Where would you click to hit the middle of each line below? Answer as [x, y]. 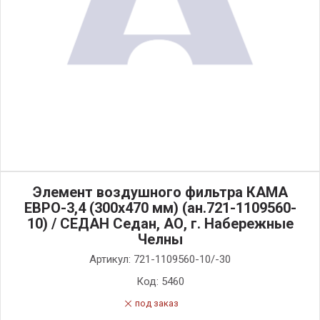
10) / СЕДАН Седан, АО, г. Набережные [160, 224]
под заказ [157, 303]
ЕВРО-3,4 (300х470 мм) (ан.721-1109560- [160, 208]
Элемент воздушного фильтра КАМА [160, 192]
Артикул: [111, 259]
